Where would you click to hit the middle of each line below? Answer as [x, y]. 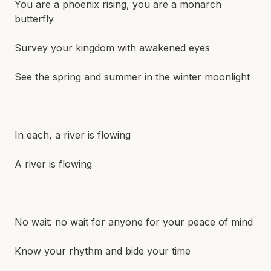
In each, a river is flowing [73, 135]
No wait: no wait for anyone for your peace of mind [134, 222]
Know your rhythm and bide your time [103, 251]
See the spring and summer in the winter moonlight [132, 77]
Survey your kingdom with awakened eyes [112, 48]
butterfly [34, 19]
